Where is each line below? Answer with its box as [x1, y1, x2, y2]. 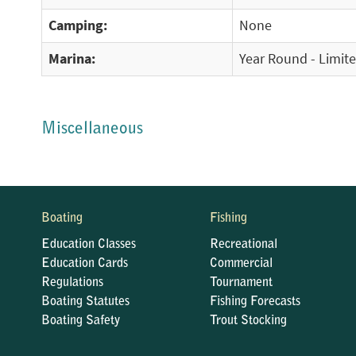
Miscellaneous [41, 121, 143, 137]
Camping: [48, 17, 107, 34]
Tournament [209, 277, 273, 289]
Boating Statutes [41, 296, 130, 308]
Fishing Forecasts [209, 296, 300, 308]
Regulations [41, 277, 103, 289]
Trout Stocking [209, 315, 287, 327]
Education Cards [41, 257, 128, 270]
